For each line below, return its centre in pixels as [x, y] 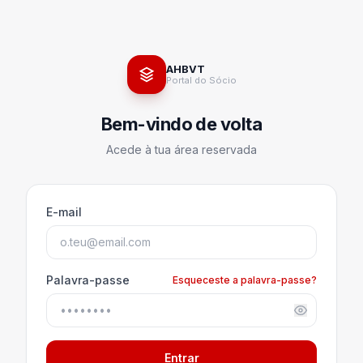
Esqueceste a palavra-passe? [245, 280]
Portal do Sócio [201, 80]
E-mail [64, 211]
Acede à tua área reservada [181, 149]
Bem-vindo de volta [181, 124]
